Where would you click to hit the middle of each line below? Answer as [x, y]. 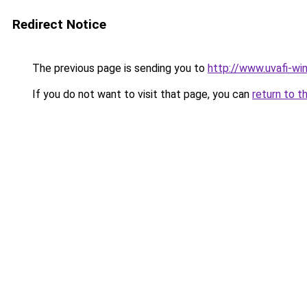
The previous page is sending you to [119, 68]
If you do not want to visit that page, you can [141, 94]
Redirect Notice [59, 24]
